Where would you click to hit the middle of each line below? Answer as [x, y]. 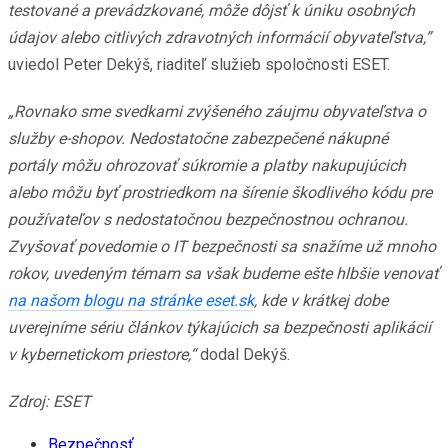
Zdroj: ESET [49, 401]
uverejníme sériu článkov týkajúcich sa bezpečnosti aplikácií [219, 327]
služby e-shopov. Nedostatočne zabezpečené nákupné [198, 138]
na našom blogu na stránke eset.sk [131, 300]
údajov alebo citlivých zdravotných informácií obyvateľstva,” [219, 37]
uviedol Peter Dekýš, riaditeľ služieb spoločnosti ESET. [199, 64]
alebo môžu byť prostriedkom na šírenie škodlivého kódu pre [220, 192]
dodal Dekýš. [243, 354]
